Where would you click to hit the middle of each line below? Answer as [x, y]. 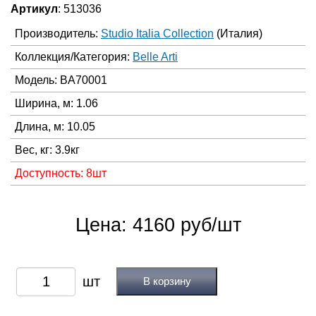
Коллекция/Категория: [74, 57]
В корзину [167, 281]
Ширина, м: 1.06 [56, 103]
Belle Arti [155, 57]
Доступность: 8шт [61, 173]
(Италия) [239, 34]
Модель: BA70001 [61, 80]
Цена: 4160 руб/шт [158, 225]
